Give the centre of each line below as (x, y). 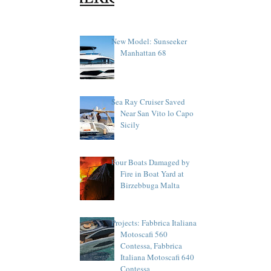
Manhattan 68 (144, 52)
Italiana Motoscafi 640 (158, 257)
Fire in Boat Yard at (152, 174)
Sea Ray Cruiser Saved (149, 101)
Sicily (130, 124)
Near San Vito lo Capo (157, 113)
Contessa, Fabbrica (152, 246)
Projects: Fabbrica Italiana (154, 223)
